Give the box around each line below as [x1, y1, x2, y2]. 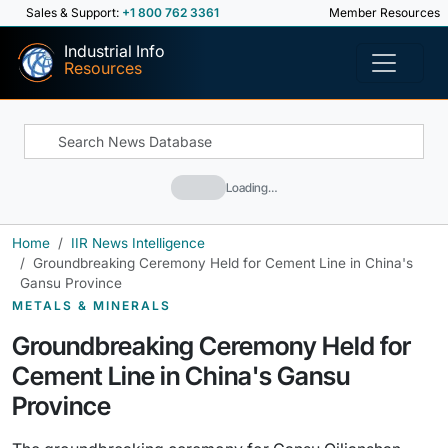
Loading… [226, 179, 277, 195]
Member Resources [326, 5, 440, 20]
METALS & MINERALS [12, 298, 171, 313]
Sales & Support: [26, 5, 122, 20]
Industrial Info [64, 41, 165, 61]
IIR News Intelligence [71, 235, 205, 251]
